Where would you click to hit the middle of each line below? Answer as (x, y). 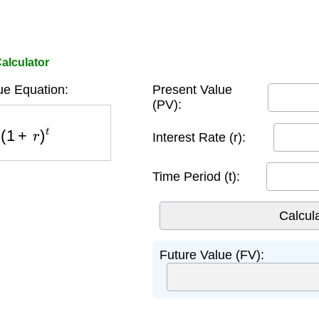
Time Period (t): (196, 176)
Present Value (192, 90)
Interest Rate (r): (199, 137)
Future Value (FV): (212, 255)
